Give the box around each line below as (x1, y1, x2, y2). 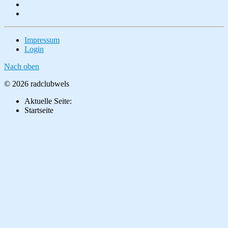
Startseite (24, 105, 53, 115)
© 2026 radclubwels (4, 79, 69, 88)
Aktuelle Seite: (24, 96, 76, 105)
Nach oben (4, 62, 39, 71)
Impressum (24, 35, 60, 44)
